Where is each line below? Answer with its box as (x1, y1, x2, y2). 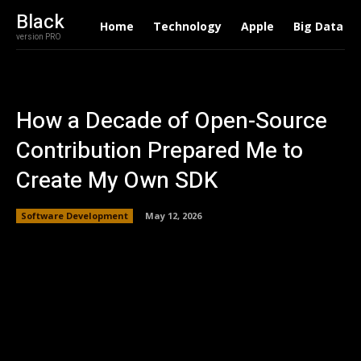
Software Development (21, 209, 128, 222)
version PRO (16, 31, 61, 43)
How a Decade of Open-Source (16, 105, 327, 138)
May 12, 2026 (145, 209, 201, 222)
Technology (152, 19, 222, 34)
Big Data (293, 19, 343, 34)
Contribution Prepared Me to (16, 135, 303, 168)
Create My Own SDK (16, 164, 218, 197)
